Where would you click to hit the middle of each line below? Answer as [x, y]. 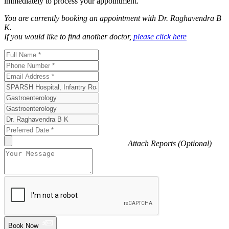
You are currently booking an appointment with [81, 18]
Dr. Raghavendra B [190, 18]
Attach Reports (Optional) [170, 143]
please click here [160, 36]
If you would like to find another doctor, [69, 36]
